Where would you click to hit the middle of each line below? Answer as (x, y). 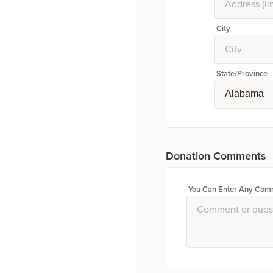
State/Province (242, 73)
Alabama (244, 93)
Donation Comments (216, 156)
